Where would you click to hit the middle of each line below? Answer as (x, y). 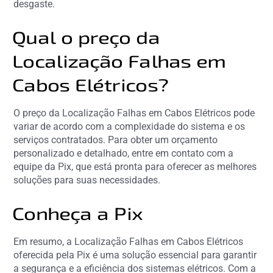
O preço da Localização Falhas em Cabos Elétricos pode (134, 113)
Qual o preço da (87, 37)
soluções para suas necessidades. (87, 180)
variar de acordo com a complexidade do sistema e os (129, 126)
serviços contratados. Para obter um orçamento (116, 140)
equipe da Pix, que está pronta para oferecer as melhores (135, 166)
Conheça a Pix (79, 213)
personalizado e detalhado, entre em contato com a (124, 153)
